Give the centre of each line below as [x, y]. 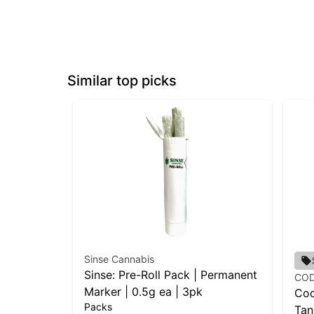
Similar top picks [122, 81]
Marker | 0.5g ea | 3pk [143, 292]
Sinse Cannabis [119, 259]
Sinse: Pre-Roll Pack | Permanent [171, 275]
